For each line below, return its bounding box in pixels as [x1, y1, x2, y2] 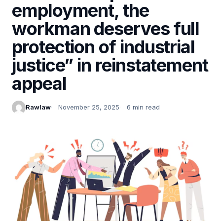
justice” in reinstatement [12, 54, 209, 76]
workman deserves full [12, 17, 200, 39]
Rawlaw [26, 103, 51, 111]
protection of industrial [12, 36, 195, 58]
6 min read [127, 103, 160, 111]
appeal [12, 72, 67, 94]
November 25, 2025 [58, 103, 119, 111]
